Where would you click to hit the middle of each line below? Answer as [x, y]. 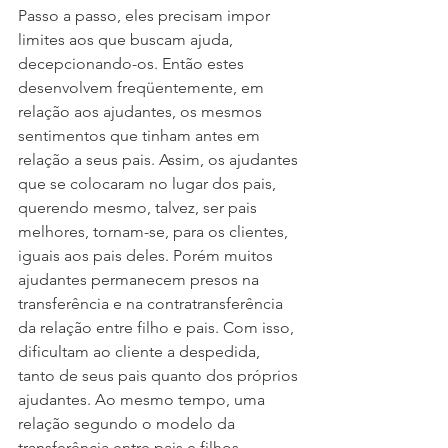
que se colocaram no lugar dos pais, [149, 183]
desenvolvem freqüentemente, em [143, 87]
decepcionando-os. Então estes [133, 63]
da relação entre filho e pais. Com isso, [158, 327]
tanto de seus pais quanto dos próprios [160, 375]
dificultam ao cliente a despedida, [141, 351]
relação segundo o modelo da [128, 423]
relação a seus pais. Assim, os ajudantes [160, 159]
